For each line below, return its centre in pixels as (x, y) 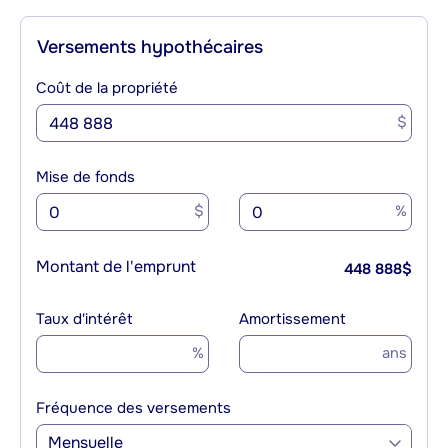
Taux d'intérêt (84, 319)
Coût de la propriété (107, 88)
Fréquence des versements (133, 408)
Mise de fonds (85, 177)
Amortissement (292, 319)
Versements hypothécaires (150, 47)
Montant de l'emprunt (116, 267)
